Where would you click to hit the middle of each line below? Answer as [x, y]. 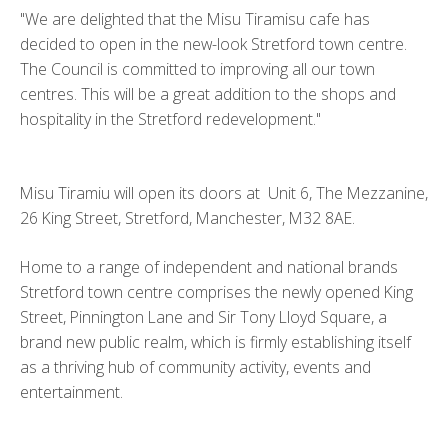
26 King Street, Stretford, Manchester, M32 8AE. [189, 217]
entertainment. [75, 391]
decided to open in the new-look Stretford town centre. [213, 44]
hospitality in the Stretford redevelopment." [170, 119]
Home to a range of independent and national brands [209, 266]
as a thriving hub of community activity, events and [195, 366]
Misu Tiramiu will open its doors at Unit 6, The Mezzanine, [224, 192]
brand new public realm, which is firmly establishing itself [215, 341]
